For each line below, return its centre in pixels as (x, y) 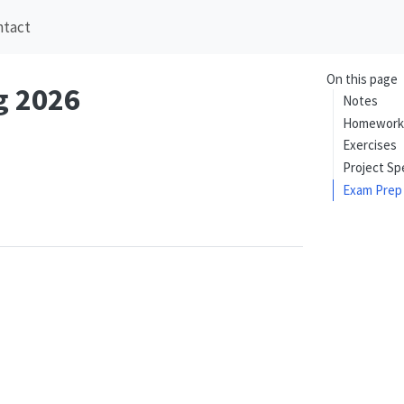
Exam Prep (372, 190)
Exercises (369, 145)
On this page (362, 79)
